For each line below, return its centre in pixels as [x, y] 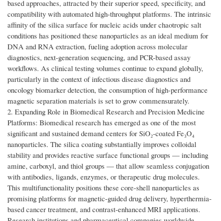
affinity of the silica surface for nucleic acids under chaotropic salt [104, 25]
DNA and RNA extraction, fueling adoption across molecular [97, 47]
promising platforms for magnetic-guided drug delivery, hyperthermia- [110, 199]
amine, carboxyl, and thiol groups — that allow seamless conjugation [108, 166]
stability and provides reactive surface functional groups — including [108, 155]
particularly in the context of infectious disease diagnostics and [99, 79]
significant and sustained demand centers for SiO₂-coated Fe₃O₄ [101, 133]
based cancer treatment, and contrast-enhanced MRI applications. [104, 209]
